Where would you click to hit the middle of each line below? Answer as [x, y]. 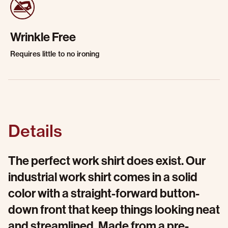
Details [35, 131]
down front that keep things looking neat [114, 209]
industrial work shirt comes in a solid [103, 177]
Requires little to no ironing [55, 54]
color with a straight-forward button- [104, 193]
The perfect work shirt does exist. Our [107, 160]
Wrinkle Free [43, 37]
